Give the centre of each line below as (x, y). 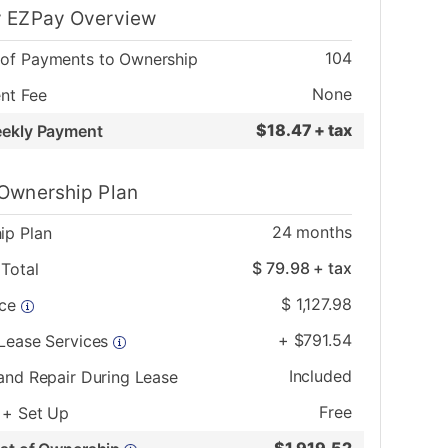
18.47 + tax (309, 130)
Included (320, 376)
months (321, 232)
